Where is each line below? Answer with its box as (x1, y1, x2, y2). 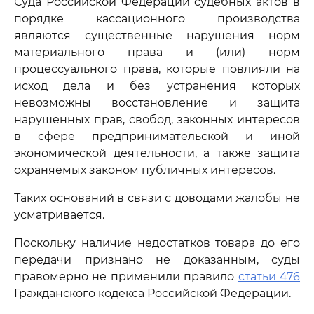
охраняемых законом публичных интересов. (14, 163, 275, 177)
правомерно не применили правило (14, 270, 238, 283)
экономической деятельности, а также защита (14, 146, 300, 160)
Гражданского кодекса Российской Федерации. (14, 287, 291, 300)
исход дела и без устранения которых (14, 79, 300, 93)
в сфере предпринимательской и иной (14, 130, 300, 143)
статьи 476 (238, 270, 301, 283)
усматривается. (14, 208, 104, 221)
